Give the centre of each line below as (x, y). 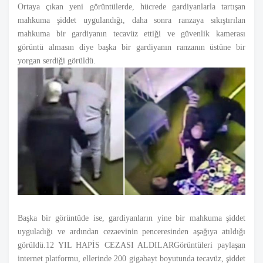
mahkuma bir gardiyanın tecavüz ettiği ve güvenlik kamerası (131, 34)
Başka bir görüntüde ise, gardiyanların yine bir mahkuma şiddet (131, 218)
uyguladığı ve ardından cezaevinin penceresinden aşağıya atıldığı (131, 231)
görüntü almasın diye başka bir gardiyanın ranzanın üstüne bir (131, 48)
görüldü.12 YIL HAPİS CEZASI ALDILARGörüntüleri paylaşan (131, 245)
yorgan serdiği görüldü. (57, 61)
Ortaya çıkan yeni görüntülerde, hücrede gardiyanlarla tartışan (131, 7)
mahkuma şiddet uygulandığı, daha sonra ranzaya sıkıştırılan (131, 21)
